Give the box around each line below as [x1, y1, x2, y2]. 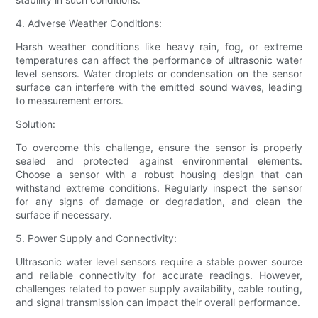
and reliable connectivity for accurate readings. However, [16, 269, 302, 282]
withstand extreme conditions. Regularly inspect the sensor [16, 182, 302, 194]
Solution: [16, 118, 56, 131]
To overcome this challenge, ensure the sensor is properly [16, 141, 302, 154]
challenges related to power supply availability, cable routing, [16, 283, 302, 295]
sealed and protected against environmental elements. [16, 155, 302, 168]
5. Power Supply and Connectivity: [16, 232, 177, 245]
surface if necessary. [16, 209, 113, 221]
